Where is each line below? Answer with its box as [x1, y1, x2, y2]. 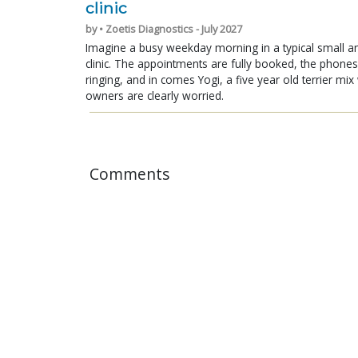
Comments [89, 162, 169, 185]
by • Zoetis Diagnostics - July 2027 [86, 21, 242, 36]
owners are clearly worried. [86, 87, 224, 103]
